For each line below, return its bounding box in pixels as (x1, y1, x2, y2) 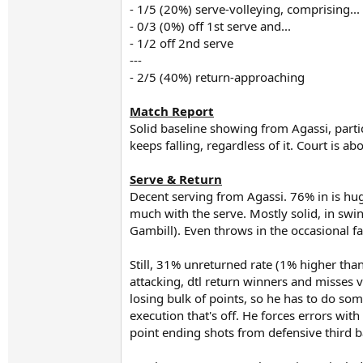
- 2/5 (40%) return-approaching (130, 69, 305, 85)
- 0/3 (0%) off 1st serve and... (130, 18, 291, 34)
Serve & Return (130, 171, 222, 187)
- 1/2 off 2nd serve (130, 35, 233, 51)
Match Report (130, 103, 214, 119)
